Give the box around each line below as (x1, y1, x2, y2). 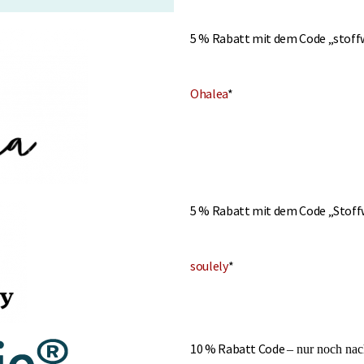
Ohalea (190, 84, 227, 102)
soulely (190, 257, 228, 274)
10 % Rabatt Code (190, 340, 288, 357)
